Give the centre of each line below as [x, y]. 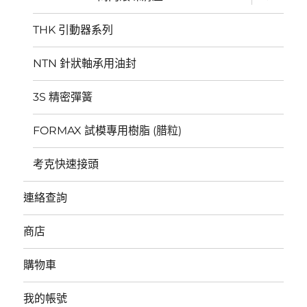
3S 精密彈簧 [63, 97]
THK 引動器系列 [73, 30]
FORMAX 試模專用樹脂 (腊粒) [108, 131]
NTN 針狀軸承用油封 [85, 64]
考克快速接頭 [66, 164]
